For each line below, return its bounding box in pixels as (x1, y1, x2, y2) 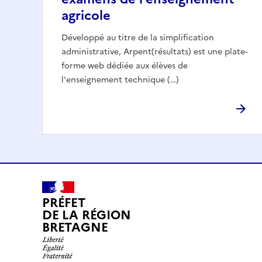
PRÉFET (42, 194, 85, 212)
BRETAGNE (42, 218, 108, 237)
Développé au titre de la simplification (61, 31, 214, 44)
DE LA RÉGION (42, 206, 131, 225)
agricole (61, 5, 111, 25)
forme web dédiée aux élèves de (61, 59, 188, 72)
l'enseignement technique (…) (61, 73, 179, 86)
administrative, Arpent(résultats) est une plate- (61, 45, 247, 58)
